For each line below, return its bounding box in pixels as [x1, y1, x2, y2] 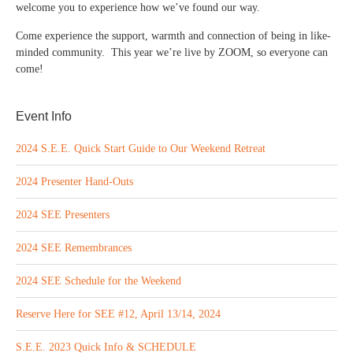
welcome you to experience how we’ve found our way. [16, 2, 260, 13]
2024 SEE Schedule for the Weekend [16, 275, 181, 287]
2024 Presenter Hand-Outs [16, 176, 133, 188]
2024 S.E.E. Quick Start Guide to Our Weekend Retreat [16, 143, 266, 154]
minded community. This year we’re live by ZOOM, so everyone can [16, 46, 328, 58]
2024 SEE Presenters [16, 209, 110, 221]
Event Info [16, 110, 72, 123]
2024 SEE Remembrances [16, 242, 132, 254]
